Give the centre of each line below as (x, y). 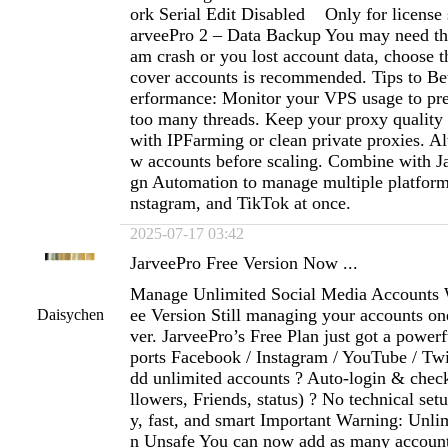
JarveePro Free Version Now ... (244, 263)
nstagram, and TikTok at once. (240, 203)
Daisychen (70, 314)
